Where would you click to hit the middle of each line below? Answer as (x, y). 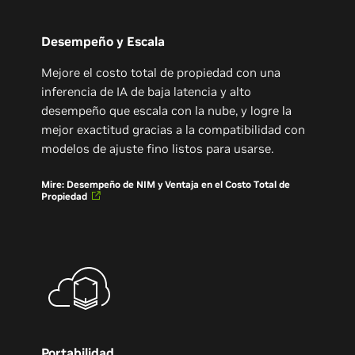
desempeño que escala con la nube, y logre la (167, 110)
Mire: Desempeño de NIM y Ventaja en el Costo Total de (166, 184)
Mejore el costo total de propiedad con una (161, 72)
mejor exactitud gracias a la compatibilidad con (174, 129)
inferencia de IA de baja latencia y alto (147, 91)
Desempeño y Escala (103, 41)
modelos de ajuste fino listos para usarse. (158, 148)
